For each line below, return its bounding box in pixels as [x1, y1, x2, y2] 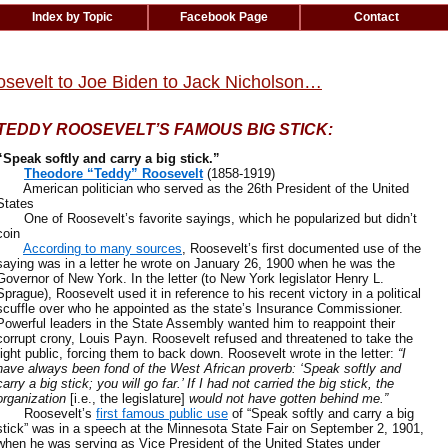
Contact [353, 10, 399, 24]
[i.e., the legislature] [66, 391, 189, 406]
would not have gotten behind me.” [189, 391, 388, 406]
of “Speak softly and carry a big [228, 406, 414, 421]
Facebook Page [180, 10, 268, 24]
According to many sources [23, 241, 182, 256]
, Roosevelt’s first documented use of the [182, 241, 421, 256]
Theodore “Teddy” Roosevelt [24, 166, 203, 181]
